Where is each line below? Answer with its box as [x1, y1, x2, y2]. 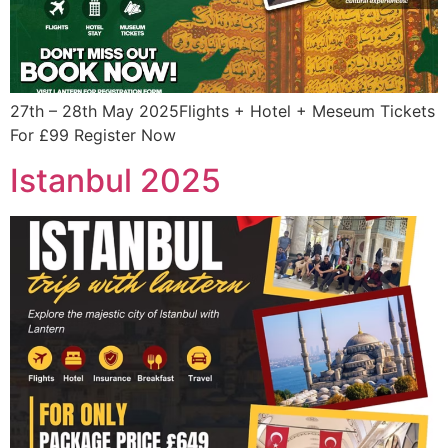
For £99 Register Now [10, 125, 176, 146]
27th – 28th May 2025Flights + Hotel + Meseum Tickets [10, 101, 435, 122]
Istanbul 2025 [10, 160, 221, 200]
